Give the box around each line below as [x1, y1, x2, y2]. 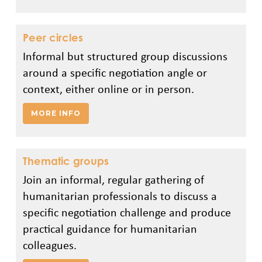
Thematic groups [22, 154, 109, 168]
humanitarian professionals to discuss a [22, 188, 217, 204]
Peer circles [22, 30, 83, 44]
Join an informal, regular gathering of [22, 171, 204, 188]
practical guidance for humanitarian [22, 220, 197, 237]
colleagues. [22, 237, 77, 253]
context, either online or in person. [22, 80, 194, 96]
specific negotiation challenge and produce [22, 204, 231, 220]
